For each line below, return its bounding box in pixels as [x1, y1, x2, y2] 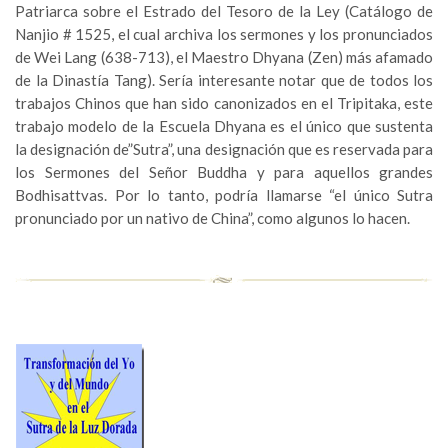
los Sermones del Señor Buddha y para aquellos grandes [15, 163, 433, 182]
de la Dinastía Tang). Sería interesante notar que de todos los [15, 71, 433, 90]
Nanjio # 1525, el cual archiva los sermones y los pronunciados [15, 25, 433, 44]
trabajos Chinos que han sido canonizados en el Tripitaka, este [15, 94, 433, 113]
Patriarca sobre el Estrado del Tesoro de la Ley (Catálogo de [15, 2, 433, 21]
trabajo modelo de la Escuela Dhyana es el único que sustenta [15, 117, 433, 136]
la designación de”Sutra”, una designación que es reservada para [15, 140, 433, 159]
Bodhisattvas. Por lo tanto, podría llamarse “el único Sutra [15, 186, 433, 205]
